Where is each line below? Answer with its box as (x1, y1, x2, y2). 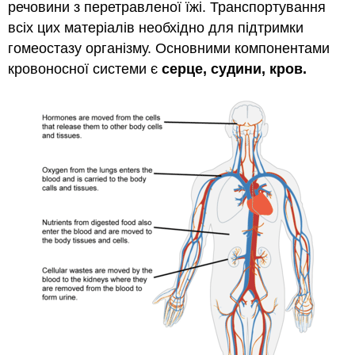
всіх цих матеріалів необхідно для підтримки (8, 19, 304, 36)
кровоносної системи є (8, 60, 162, 77)
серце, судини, (162, 60, 266, 77)
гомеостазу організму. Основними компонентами (8, 40, 330, 56)
